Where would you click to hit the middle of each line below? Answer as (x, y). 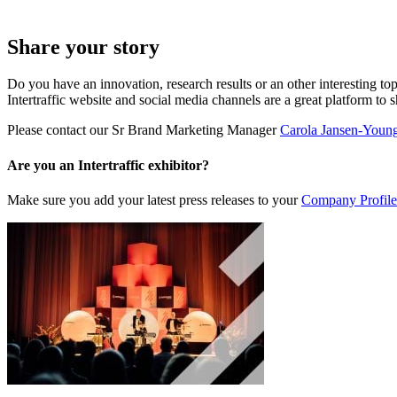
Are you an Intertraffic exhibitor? (108, 165)
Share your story (83, 47)
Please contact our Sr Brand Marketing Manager (144, 130)
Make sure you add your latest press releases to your (154, 199)
